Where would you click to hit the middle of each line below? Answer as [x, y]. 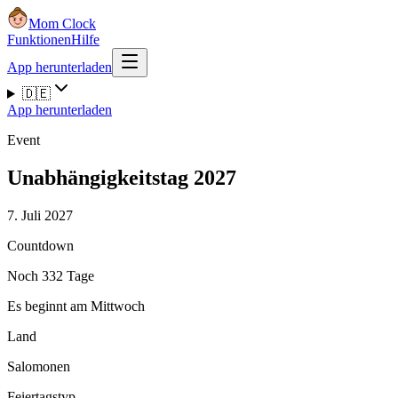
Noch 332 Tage [51, 275]
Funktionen [39, 40]
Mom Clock [62, 24]
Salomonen [39, 366]
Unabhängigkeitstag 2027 [122, 177]
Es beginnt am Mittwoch [76, 306]
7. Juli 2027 [40, 215]
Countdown [40, 245]
